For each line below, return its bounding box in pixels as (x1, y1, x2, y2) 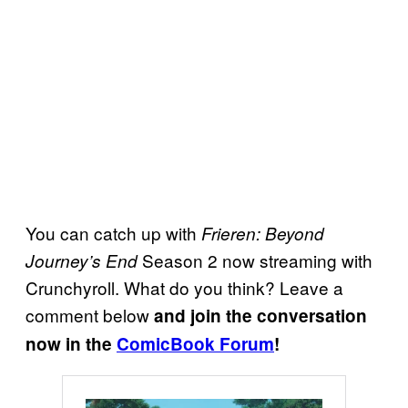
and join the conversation (154, 303, 367, 329)
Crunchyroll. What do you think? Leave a (25, 275, 343, 301)
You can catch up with (25, 220, 201, 246)
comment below (25, 302, 154, 328)
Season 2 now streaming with (138, 248, 372, 273)
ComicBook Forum (117, 331, 274, 357)
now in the (25, 331, 117, 357)
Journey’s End (25, 249, 138, 273)
